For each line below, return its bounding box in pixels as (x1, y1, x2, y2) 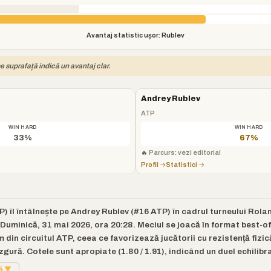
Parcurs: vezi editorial (149, 149, 221, 156)
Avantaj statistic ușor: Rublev (87, 31, 184, 39)
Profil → (141, 161, 166, 168)
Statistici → (166, 161, 204, 168)
